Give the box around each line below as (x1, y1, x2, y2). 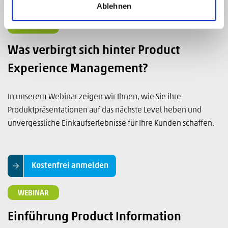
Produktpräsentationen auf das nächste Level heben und (8, 106, 202, 115)
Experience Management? (8, 63, 148, 75)
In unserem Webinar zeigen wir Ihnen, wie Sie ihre (8, 93, 181, 101)
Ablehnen (97, 1, 131, 10)
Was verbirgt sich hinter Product (8, 44, 180, 57)
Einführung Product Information (8, 211, 181, 223)
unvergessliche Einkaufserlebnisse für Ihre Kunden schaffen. (8, 119, 214, 128)
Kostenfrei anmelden (32, 161, 108, 170)
